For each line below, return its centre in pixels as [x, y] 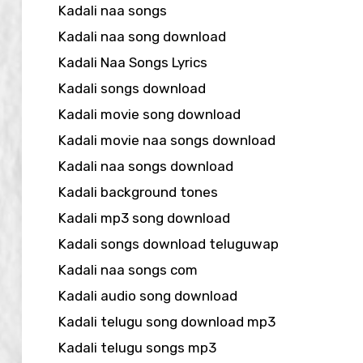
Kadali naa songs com [128, 269]
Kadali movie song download [149, 114]
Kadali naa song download [142, 36]
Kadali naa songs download [146, 166]
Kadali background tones [138, 192]
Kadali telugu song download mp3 [167, 321]
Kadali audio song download [148, 295]
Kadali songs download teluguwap [169, 243]
